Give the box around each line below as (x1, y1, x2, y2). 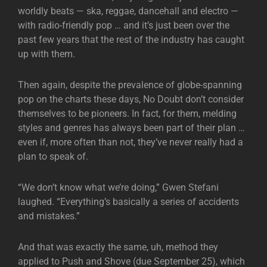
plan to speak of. (18, 151, 88, 162)
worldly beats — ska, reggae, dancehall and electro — (18, 5, 238, 17)
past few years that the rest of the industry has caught (18, 34, 244, 45)
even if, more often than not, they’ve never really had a (18, 136, 243, 148)
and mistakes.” (18, 210, 80, 222)
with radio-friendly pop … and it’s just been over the (18, 20, 229, 31)
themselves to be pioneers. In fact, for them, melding (18, 108, 237, 119)
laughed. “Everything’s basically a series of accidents (18, 196, 239, 207)
